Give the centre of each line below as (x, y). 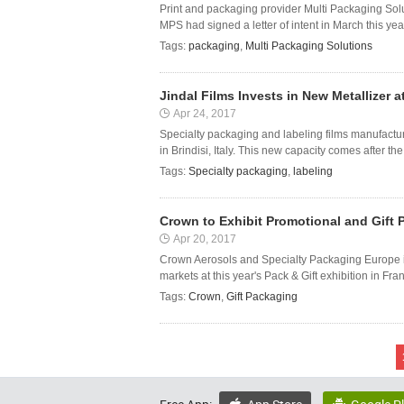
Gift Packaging (262, 297)
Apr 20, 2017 (205, 239)
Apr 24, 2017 (205, 114)
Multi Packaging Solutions (309, 46)
